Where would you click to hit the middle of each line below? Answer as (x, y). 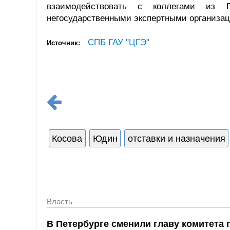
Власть (60, 202)
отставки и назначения (176, 138)
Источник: (63, 43)
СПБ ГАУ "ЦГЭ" (119, 42)
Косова (67, 138)
